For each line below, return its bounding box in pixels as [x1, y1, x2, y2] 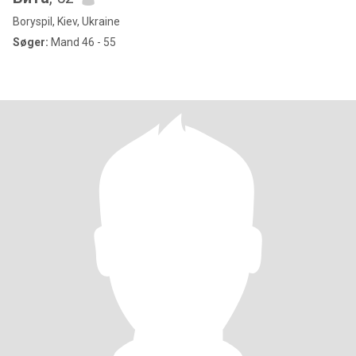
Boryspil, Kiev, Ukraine [13, 15, 120, 28]
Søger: [13, 36, 48, 48]
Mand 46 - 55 [48, 36, 116, 48]
